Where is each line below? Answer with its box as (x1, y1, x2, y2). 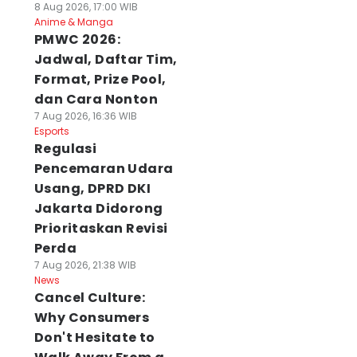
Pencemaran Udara (33, 159, 174, 178)
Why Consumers (33, 308, 150, 327)
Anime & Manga (33, 15, 113, 29)
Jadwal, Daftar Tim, (33, 50, 178, 69)
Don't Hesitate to (33, 328, 155, 347)
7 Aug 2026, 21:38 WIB (33, 258, 136, 272)
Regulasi (33, 139, 97, 158)
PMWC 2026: (33, 30, 120, 49)
